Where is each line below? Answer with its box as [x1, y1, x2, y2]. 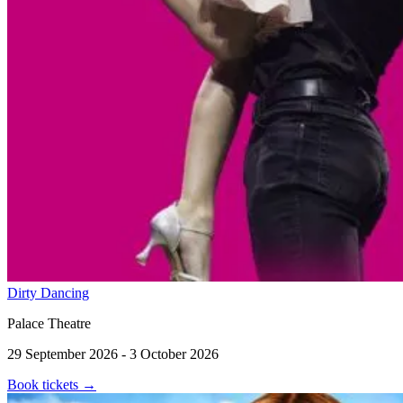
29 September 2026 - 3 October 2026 [7, 345, 219, 362]
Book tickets [7, 376, 82, 392]
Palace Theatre [7, 315, 91, 331]
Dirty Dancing [7, 284, 89, 300]
